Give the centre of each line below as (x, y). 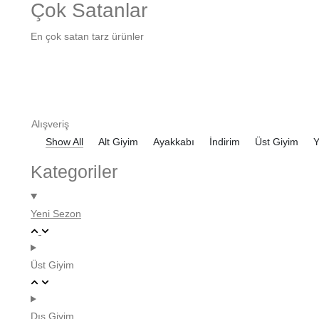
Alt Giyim (118, 141)
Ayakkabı (174, 141)
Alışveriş (50, 124)
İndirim (225, 141)
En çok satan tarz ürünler (87, 37)
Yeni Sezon (56, 213)
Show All (64, 141)
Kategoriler (74, 172)
